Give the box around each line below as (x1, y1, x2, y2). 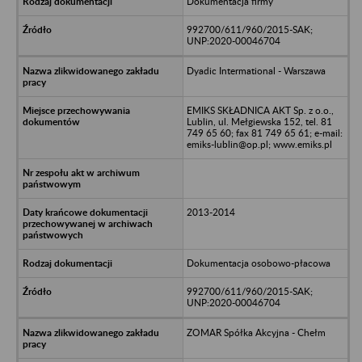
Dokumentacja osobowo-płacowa (186, 256, 330, 269)
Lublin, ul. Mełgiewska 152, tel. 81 (186, 115, 332, 128)
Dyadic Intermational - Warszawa (186, 64, 326, 77)
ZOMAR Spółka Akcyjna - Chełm (186, 326, 326, 339)
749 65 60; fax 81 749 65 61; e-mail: (186, 126, 343, 139)
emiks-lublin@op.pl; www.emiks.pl (186, 137, 332, 150)
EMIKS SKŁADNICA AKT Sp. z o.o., (186, 103, 334, 116)
